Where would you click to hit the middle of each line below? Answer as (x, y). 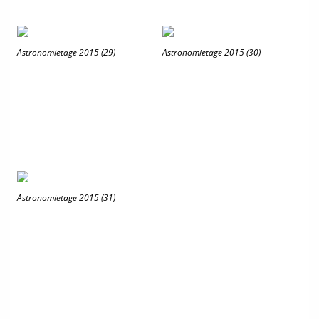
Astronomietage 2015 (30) (211, 52)
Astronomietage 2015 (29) (66, 52)
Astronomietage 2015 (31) (66, 198)
